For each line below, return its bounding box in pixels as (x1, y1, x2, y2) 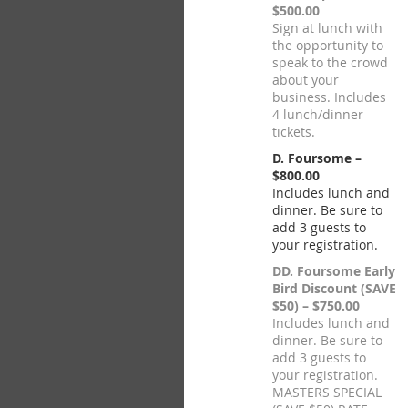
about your (272, 71, 339, 88)
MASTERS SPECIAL (272, 383, 382, 401)
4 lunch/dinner (272, 106, 363, 123)
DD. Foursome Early (272, 262, 395, 280)
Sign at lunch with (272, 19, 382, 36)
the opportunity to (272, 36, 383, 54)
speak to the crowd (272, 54, 388, 71)
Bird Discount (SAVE (272, 280, 396, 297)
